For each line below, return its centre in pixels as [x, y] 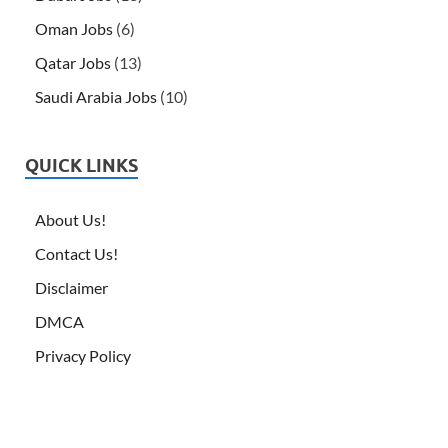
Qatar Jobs [73, 62]
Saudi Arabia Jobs [96, 96]
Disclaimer [71, 287]
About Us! [70, 219]
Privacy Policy [83, 355]
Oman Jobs [74, 28]
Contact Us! [76, 253]
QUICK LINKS [81, 165]
